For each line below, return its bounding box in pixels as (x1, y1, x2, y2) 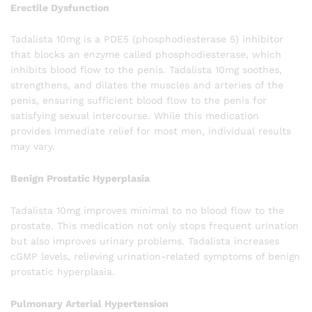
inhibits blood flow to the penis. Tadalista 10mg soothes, (10, 64, 282, 76)
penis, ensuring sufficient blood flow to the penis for (10, 95, 267, 107)
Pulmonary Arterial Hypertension (10, 297, 169, 309)
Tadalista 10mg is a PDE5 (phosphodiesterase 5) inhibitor (10, 33, 283, 45)
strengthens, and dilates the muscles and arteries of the (10, 79, 283, 91)
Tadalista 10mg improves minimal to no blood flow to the (10, 204, 284, 216)
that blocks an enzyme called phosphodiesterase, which (10, 49, 281, 61)
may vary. (10, 141, 55, 153)
